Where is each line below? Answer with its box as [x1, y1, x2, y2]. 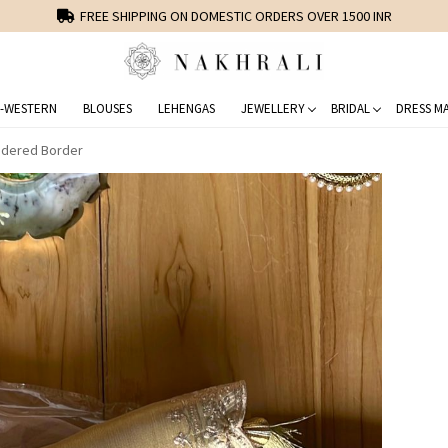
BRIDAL [330, 99, 370, 117]
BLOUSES [82, 99, 132, 117]
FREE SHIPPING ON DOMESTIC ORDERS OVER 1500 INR [79, 7, 392, 25]
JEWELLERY [240, 99, 305, 117]
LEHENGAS [157, 99, 215, 117]
